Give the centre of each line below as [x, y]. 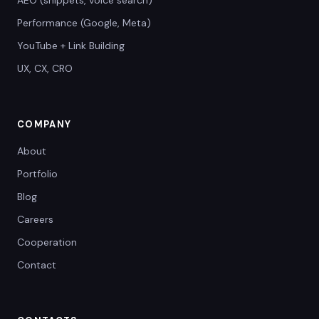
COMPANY [45, 124]
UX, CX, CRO [45, 68]
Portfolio [37, 174]
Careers [35, 219]
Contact [37, 265]
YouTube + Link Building [71, 46]
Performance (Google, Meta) [84, 23]
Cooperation [47, 242]
